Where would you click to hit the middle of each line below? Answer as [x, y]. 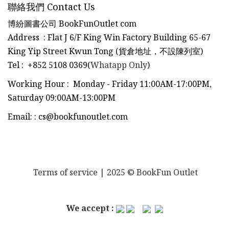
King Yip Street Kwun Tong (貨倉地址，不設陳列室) [105, 51]
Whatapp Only [119, 65]
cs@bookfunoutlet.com [82, 116]
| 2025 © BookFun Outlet [149, 172]
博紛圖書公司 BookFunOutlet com [72, 23]
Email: [21, 116]
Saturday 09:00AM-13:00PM [62, 97]
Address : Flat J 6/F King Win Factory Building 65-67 [109, 37]
